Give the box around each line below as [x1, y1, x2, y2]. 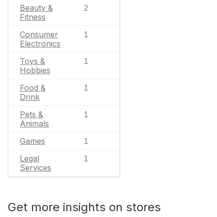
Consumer [20, 30, 58, 39]
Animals [20, 119, 49, 128]
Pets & [20, 109, 43, 119]
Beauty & [20, 3, 53, 13]
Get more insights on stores [8, 200, 161, 214]
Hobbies [20, 65, 50, 75]
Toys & [20, 56, 45, 66]
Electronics [20, 39, 61, 48]
